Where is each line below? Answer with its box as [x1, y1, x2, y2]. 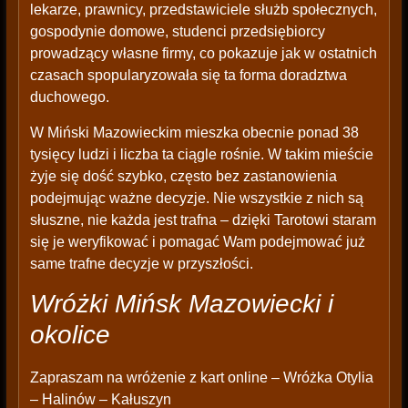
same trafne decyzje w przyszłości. [29, 256, 253, 272]
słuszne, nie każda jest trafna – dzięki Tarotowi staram [29, 212, 376, 229]
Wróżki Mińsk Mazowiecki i [29, 290, 333, 319]
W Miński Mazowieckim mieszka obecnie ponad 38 [29, 125, 359, 141]
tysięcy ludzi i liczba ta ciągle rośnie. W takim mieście [29, 147, 373, 163]
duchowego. [29, 89, 109, 106]
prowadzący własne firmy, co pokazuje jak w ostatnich [29, 46, 377, 62]
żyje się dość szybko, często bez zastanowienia [29, 168, 337, 185]
